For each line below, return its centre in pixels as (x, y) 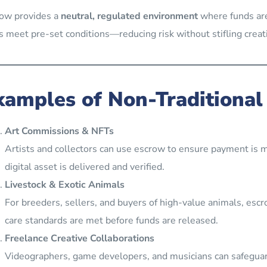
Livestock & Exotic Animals (64, 184)
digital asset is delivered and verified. (84, 167)
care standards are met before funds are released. (111, 220)
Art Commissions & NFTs (59, 131)
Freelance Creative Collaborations (79, 238)
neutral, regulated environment (129, 16)
